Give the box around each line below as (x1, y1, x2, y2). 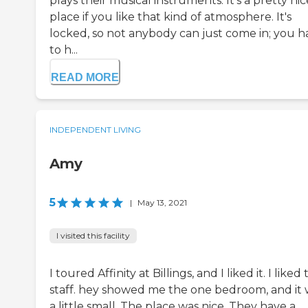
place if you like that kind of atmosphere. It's (49, 10, 291, 24)
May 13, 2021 (137, 197, 187, 208)
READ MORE (51, 71, 119, 84)
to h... (49, 43, 78, 57)
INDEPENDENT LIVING (49, 124, 141, 135)
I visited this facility (56, 230, 130, 241)
